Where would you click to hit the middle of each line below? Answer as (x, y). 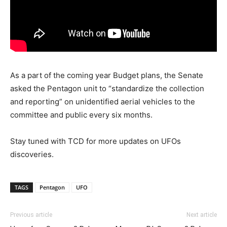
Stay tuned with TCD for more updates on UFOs (96, 141)
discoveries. (32, 154)
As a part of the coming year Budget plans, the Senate (107, 75)
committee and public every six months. (81, 115)
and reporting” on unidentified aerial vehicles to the (103, 101)
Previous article (31, 215)
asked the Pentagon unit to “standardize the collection (107, 88)
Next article (202, 215)
